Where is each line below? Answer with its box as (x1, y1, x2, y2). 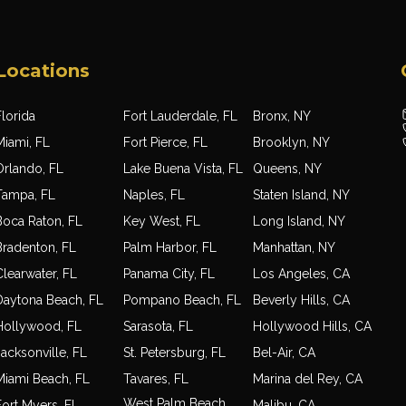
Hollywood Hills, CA (253, 319, 372, 334)
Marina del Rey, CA (253, 372, 363, 387)
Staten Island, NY (253, 188, 351, 203)
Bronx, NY (253, 109, 312, 124)
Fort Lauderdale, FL (123, 109, 238, 124)
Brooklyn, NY (253, 135, 331, 150)
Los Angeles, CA (253, 266, 351, 282)
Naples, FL (123, 188, 186, 203)
